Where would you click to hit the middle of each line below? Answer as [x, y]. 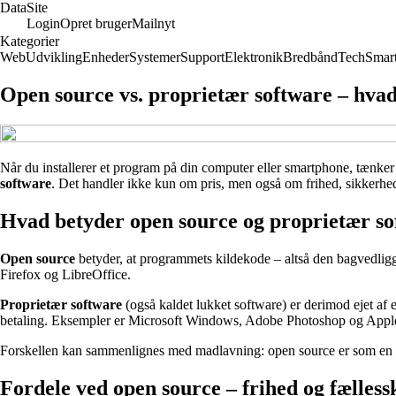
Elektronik [254, 57]
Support [202, 57]
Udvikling [54, 57]
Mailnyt [153, 23]
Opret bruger [96, 23]
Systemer [155, 57]
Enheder [106, 57]
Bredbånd [310, 57]
